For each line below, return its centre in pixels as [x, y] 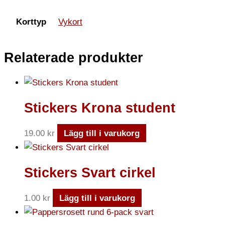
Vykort [70, 22]
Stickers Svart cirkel [90, 173]
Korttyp [31, 22]
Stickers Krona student [100, 108]
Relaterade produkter [74, 58]
